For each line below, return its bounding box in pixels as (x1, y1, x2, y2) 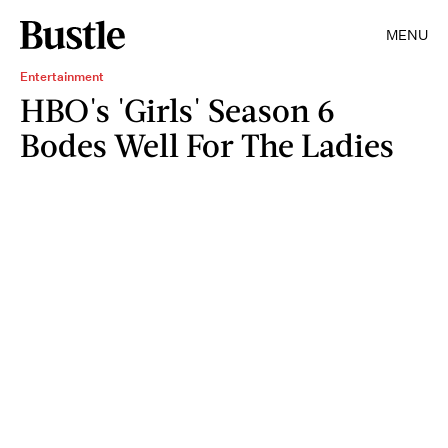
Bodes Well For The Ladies (20, 125, 394, 164)
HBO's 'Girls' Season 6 (20, 90, 335, 129)
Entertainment (20, 68, 104, 85)
